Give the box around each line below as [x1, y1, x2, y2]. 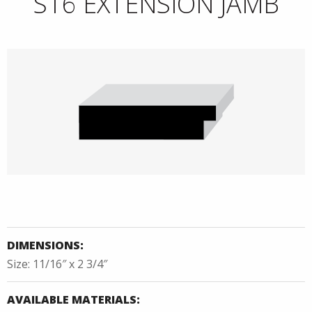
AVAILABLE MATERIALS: [7, 292, 140, 308]
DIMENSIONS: [7, 237, 84, 253]
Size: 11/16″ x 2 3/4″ [7, 256, 107, 272]
